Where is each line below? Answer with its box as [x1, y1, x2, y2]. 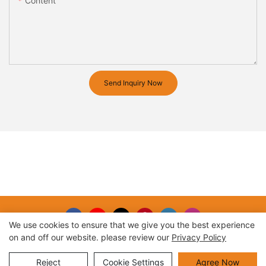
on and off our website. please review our [9, 232, 172, 242]
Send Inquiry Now [103, 78, 163, 88]
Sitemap [155, 254, 190, 264]
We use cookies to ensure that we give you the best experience [9, 220, 255, 230]
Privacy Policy [172, 232, 226, 242]
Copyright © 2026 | [76, 254, 156, 264]
